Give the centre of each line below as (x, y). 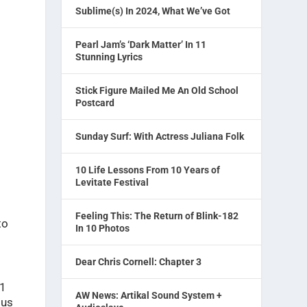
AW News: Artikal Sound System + (149, 295)
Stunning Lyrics (109, 57)
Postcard (95, 103)
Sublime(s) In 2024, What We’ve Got (153, 11)
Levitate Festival (112, 182)
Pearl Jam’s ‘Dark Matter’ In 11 (141, 45)
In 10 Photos (103, 228)
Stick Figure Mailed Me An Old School (157, 90)
